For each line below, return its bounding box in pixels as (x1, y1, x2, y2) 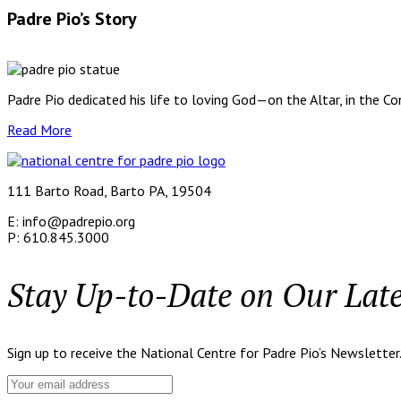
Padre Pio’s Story (7, 7, 137, 31)
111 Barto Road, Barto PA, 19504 (7, 181, 211, 200)
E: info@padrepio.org (7, 211, 135, 230)
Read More (7, 120, 72, 139)
